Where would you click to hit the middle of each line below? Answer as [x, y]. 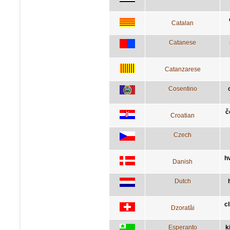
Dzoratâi [183, 208]
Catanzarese [183, 69]
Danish [183, 161]
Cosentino [183, 89]
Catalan [183, 23]
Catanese [183, 42]
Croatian [183, 115]
